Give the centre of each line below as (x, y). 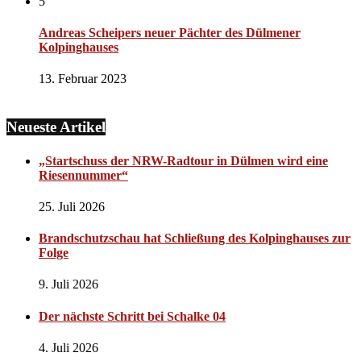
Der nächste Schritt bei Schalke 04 (132, 316)
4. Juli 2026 (68, 347)
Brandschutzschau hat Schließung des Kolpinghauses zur (195, 239)
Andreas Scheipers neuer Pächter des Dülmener (170, 33)
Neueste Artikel (56, 127)
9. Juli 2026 (68, 284)
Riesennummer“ (83, 175)
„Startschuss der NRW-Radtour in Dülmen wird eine (183, 160)
